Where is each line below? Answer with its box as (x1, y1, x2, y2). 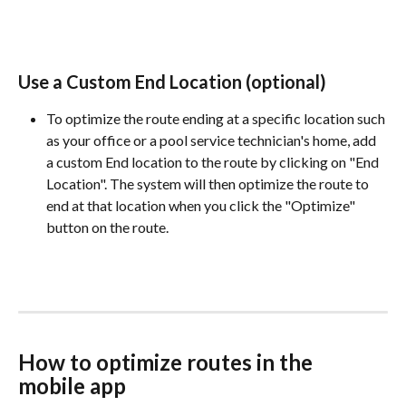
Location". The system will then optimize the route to (46, 174, 372, 192)
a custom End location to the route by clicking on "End (46, 152, 382, 170)
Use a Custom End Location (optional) (18, 70, 326, 92)
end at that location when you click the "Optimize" (46, 196, 358, 214)
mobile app (18, 372, 126, 399)
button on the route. (46, 217, 169, 236)
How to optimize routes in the (18, 348, 317, 375)
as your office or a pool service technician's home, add (46, 130, 379, 149)
